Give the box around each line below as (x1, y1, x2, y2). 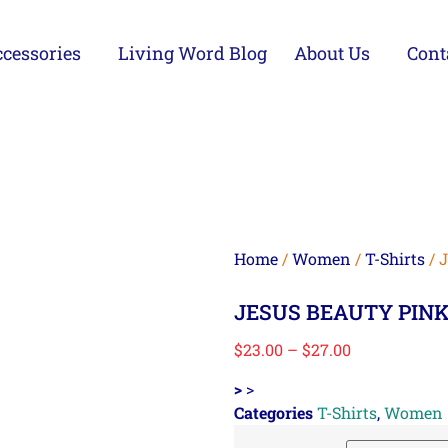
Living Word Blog (118, 41, 268, 65)
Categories (234, 401, 313, 423)
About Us (294, 41, 371, 65)
